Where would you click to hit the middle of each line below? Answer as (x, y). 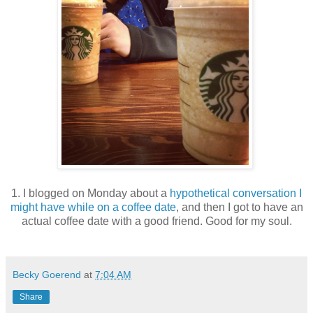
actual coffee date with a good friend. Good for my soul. (156, 221)
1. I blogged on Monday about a (90, 194)
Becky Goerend (47, 275)
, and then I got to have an (239, 208)
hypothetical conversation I (236, 194)
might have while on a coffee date (93, 208)
